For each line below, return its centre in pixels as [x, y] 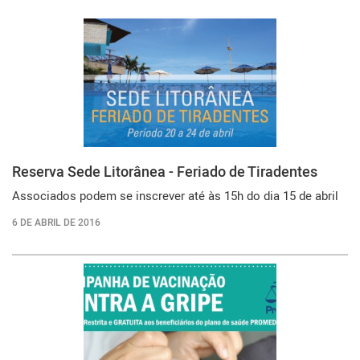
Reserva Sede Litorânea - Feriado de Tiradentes [165, 171]
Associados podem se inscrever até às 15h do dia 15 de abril [175, 195]
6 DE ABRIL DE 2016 [56, 222]
